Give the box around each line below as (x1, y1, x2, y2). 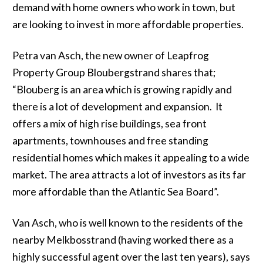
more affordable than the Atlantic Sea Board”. (12, 186, 219, 198)
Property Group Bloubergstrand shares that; (12, 66, 215, 79)
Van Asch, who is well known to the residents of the (12, 217, 243, 229)
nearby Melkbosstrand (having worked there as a (12, 234, 234, 246)
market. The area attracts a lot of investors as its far (12, 168, 246, 181)
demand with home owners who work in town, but (12, 1, 235, 14)
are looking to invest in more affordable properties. (12, 18, 244, 31)
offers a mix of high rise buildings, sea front (12, 117, 207, 130)
